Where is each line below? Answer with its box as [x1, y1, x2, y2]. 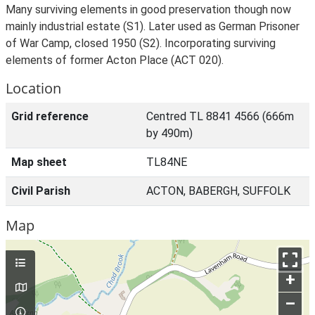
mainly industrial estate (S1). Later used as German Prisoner [6, 20, 300, 33]
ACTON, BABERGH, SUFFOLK [146, 184, 290, 198]
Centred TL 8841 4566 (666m [146, 110, 294, 123]
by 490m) [146, 127, 193, 140]
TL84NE [146, 155, 187, 169]
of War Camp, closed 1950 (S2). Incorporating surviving [6, 37, 276, 50]
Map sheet [11, 155, 67, 169]
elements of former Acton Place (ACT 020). [6, 53, 224, 67]
